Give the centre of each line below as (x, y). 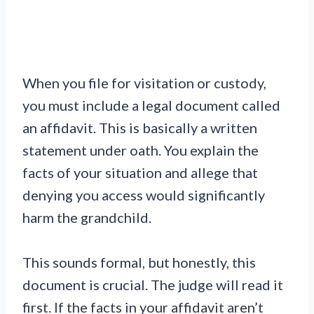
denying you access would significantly (144, 195)
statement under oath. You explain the (141, 150)
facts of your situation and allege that (140, 173)
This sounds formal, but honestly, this (139, 262)
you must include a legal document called (151, 105)
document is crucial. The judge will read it (153, 285)
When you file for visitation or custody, (144, 83)
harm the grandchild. (87, 218)
